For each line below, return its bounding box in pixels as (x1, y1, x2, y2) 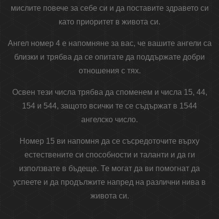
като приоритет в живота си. (59, 18, 160, 26)
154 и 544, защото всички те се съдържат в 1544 (22, 102, 197, 110)
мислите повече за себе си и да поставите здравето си (10, 4, 209, 13)
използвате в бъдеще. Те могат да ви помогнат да (19, 164, 200, 173)
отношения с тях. (78, 66, 141, 75)
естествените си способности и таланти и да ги (24, 151, 195, 159)
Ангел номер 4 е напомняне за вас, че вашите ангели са (7, 39, 212, 48)
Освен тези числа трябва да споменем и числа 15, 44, (12, 88, 207, 97)
